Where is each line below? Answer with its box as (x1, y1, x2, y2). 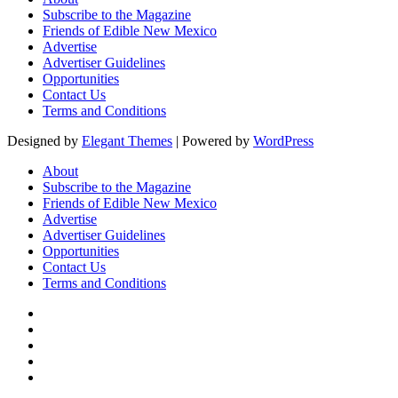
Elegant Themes (82, 132, 172, 148)
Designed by (7, 132, 82, 148)
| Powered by (172, 132, 253, 148)
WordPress (253, 132, 314, 148)
